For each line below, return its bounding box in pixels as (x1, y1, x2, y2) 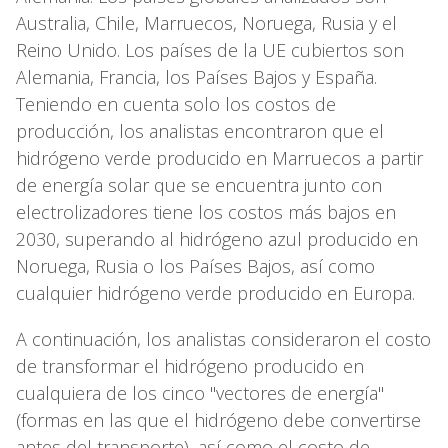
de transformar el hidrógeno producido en (16, 354, 364, 379)
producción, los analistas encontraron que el (16, 119, 384, 144)
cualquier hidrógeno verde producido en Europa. (16, 281, 415, 306)
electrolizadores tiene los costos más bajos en (16, 200, 396, 225)
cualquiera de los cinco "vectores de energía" (16, 381, 384, 406)
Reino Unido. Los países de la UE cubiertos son (16, 38, 404, 63)
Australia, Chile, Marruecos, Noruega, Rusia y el (16, 11, 397, 36)
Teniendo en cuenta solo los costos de (16, 92, 336, 117)
